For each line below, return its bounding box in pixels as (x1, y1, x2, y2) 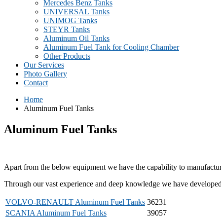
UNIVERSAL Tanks (43, 7, 110, 16)
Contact (24, 78, 48, 87)
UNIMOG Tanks (43, 16, 97, 25)
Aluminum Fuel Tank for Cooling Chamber (43, 43, 179, 51)
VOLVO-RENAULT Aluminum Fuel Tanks (5, 197, 145, 206)
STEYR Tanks (43, 25, 90, 34)
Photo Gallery (24, 70, 67, 78)
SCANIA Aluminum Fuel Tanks (5, 208, 107, 217)
